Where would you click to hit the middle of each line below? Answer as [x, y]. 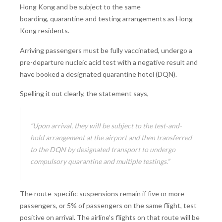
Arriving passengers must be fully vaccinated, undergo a [106, 50]
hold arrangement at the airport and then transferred [111, 137]
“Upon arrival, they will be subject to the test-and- [106, 125]
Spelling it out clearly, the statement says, [84, 94]
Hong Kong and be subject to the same [80, 7]
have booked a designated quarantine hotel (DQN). [98, 74]
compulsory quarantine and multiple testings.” [100, 161]
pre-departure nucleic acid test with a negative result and [109, 62]
